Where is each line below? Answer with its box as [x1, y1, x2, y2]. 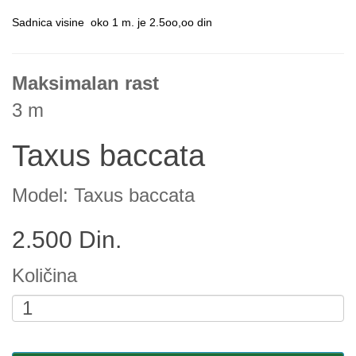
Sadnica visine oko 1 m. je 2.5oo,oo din [12, 16, 212, 29]
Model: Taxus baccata [12, 184, 195, 206]
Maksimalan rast [12, 72, 159, 94]
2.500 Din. [12, 226, 122, 253]
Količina [12, 265, 77, 286]
